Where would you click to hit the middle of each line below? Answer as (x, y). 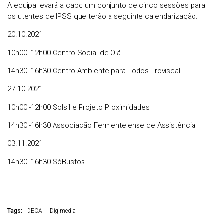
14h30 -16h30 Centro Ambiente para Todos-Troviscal (94, 71)
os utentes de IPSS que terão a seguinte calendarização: (102, 16)
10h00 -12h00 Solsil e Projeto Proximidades (79, 107)
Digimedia (63, 211)
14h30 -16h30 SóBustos (46, 162)
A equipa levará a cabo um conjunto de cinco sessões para (106, 6)
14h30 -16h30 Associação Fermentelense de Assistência (101, 125)
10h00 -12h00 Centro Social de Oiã (64, 53)
